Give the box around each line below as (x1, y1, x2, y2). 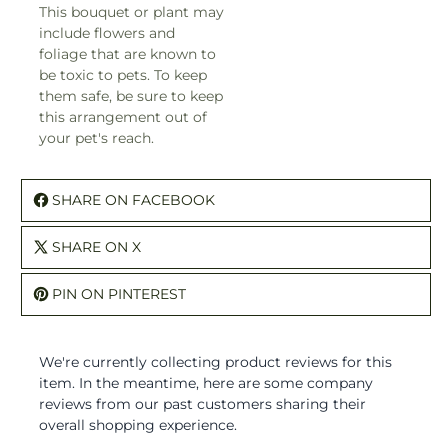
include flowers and (39, 24, 175, 43)
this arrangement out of (39, 108, 207, 127)
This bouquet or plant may (39, 3, 224, 22)
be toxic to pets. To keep (39, 66, 207, 85)
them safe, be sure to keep (39, 87, 223, 106)
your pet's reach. (39, 129, 154, 148)
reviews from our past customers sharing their (39, 395, 366, 414)
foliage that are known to (39, 45, 216, 64)
